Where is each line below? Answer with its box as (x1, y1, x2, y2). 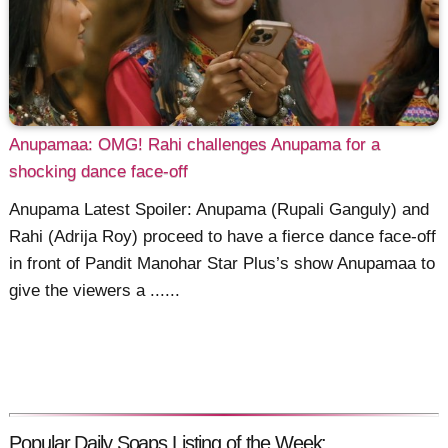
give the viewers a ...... (9, 281, 181, 301)
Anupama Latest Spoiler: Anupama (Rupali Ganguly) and (9, 200, 430, 220)
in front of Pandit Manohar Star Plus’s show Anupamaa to (9, 254, 436, 274)
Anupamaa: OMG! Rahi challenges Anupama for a (9, 134, 381, 154)
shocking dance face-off (9, 161, 189, 181)
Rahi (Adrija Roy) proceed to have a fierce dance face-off (9, 227, 437, 247)
